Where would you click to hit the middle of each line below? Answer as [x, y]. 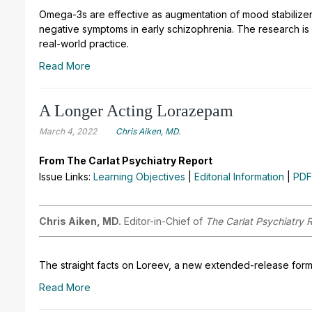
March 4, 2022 [68, 132]
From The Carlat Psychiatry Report [126, 161]
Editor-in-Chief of [163, 221]
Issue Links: [66, 177]
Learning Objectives [139, 177]
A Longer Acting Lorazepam [136, 111]
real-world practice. [84, 44]
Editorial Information [239, 177]
